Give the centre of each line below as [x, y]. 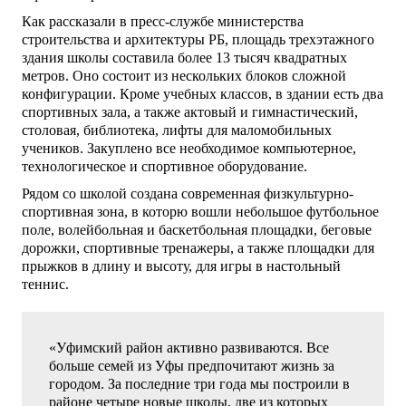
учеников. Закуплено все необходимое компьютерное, [189, 149]
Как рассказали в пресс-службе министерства [163, 22]
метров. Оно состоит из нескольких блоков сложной [184, 76]
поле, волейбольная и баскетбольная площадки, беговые [197, 230]
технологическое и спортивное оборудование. [164, 167]
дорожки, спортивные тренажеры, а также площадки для [198, 248]
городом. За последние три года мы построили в [199, 384]
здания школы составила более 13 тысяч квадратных [184, 58]
